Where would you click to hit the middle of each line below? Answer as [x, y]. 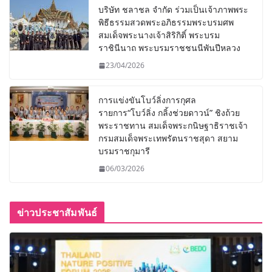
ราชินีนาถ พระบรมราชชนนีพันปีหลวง [169, 48]
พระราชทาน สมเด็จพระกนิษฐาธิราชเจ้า [173, 126]
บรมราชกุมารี [124, 151]
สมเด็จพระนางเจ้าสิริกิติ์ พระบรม [159, 35]
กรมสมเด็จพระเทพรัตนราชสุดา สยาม [168, 138]
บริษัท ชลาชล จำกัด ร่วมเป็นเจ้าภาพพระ [173, 10]
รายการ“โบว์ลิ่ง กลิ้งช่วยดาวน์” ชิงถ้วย [169, 113]
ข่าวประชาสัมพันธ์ [57, 213]
